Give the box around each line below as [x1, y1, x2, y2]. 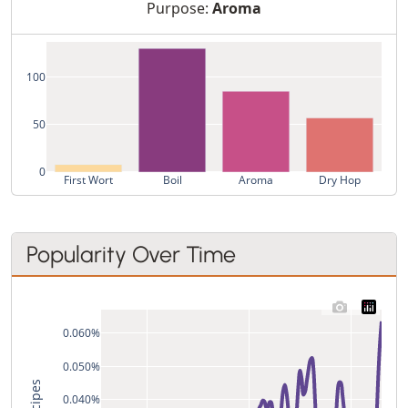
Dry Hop [319, 171, 361, 188]
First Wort [64, 171, 113, 188]
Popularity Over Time [26, 240, 236, 268]
